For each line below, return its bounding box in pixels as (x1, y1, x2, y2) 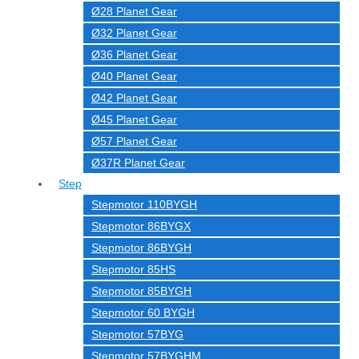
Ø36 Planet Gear (91, 48, 177, 61)
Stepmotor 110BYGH (91, 198, 197, 211)
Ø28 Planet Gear (91, 5, 177, 18)
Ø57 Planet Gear (91, 135, 177, 147)
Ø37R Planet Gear (91, 156, 185, 169)
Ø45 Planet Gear (91, 113, 177, 126)
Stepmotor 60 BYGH (91, 306, 195, 319)
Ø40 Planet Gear (91, 70, 177, 83)
